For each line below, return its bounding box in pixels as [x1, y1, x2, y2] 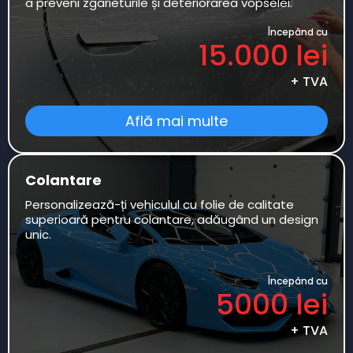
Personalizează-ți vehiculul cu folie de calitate [25, 196, 294, 213]
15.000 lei [199, 35, 328, 76]
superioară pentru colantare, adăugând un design [25, 211, 318, 228]
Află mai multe [125, 111, 228, 131]
